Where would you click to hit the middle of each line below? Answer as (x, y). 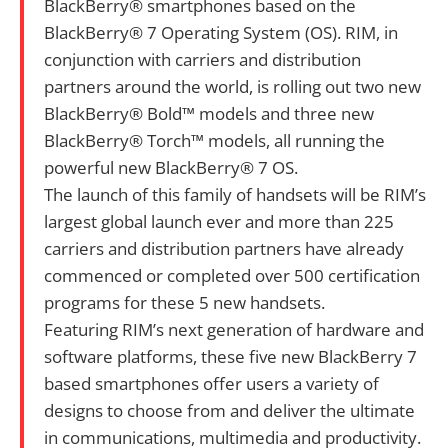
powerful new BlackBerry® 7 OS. (171, 167)
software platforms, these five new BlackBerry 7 (230, 356)
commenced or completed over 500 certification (232, 275)
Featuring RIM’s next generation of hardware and (234, 329)
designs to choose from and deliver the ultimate (229, 410)
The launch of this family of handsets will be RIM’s (235, 194)
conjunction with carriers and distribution (202, 59)
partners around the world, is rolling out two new (232, 86)
